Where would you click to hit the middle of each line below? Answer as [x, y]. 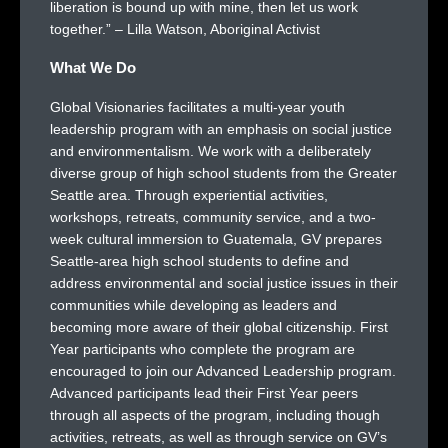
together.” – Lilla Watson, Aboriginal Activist [185, 29]
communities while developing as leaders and [193, 305]
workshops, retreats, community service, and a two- [213, 217]
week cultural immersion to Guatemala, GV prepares [216, 239]
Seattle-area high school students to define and [199, 261]
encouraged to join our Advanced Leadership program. [223, 371]
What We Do [93, 67]
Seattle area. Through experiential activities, [189, 195]
